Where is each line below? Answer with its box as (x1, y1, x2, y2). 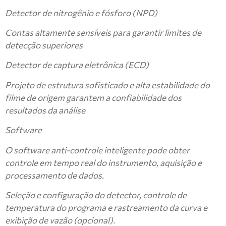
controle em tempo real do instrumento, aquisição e (5, 157, 202, 168)
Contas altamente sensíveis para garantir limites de (5, 27, 201, 38)
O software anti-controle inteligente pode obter (5, 144, 190, 155)
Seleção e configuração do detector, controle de (5, 189, 187, 200)
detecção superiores (5, 40, 83, 51)
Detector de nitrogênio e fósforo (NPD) (5, 7, 157, 18)
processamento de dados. (5, 169, 104, 181)
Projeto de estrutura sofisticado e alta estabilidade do (5, 79, 210, 90)
